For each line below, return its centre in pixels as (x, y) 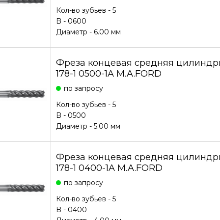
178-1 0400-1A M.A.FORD (109, 168)
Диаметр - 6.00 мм (88, 32)
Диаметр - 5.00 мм (88, 126)
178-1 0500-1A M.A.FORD (109, 74)
